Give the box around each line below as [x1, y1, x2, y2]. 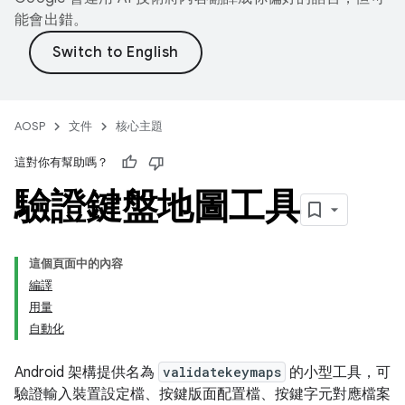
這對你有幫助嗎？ [14, 155, 108, 170]
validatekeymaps [163, 363, 281, 381]
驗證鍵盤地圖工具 [14, 184, 300, 229]
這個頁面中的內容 [29, 256, 123, 271]
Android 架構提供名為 [14, 363, 158, 381]
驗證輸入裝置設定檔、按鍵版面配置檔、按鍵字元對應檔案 [14, 385, 391, 403]
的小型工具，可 [286, 363, 391, 381]
